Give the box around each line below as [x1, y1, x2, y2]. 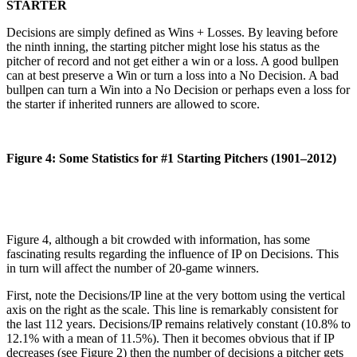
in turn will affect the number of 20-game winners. [6, 261, 259, 275]
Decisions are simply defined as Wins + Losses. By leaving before [6, 25, 338, 39]
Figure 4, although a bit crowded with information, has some [6, 232, 310, 246]
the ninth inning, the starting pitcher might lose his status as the [6, 39, 320, 53]
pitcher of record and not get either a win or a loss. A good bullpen [6, 53, 339, 68]
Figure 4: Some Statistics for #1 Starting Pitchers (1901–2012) [6, 151, 336, 165]
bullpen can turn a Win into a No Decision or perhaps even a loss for [6, 82, 350, 96]
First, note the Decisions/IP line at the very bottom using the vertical [6, 288, 345, 302]
